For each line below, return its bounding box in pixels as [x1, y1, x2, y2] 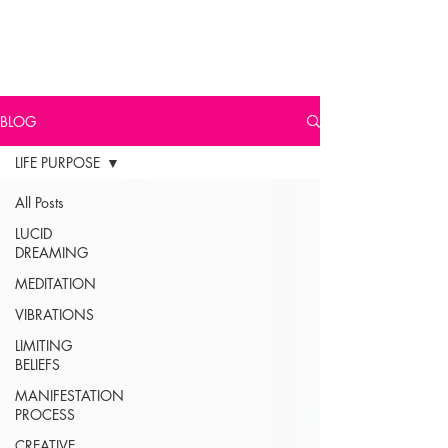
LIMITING [15, 336, 72, 355]
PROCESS [15, 405, 75, 424]
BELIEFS [15, 355, 60, 374]
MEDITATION [15, 274, 96, 293]
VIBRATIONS [15, 305, 94, 324]
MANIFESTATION [15, 386, 124, 405]
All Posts [15, 193, 64, 212]
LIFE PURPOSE [15, 153, 100, 172]
